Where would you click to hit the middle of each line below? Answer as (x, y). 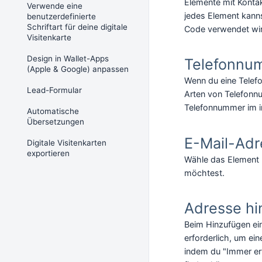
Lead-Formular (54, 90)
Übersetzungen (56, 122)
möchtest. (204, 173)
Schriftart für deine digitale (77, 27)
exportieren (48, 153)
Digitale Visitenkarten (67, 143)
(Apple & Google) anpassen (78, 69)
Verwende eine (55, 6)
